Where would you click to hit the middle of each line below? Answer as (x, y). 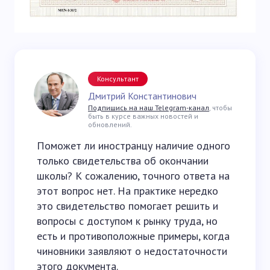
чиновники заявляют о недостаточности (132, 251)
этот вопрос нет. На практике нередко (127, 190)
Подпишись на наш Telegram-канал (149, 107)
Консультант (118, 78)
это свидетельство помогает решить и (127, 206)
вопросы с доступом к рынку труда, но (127, 221)
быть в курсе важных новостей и (143, 116)
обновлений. (110, 124)
